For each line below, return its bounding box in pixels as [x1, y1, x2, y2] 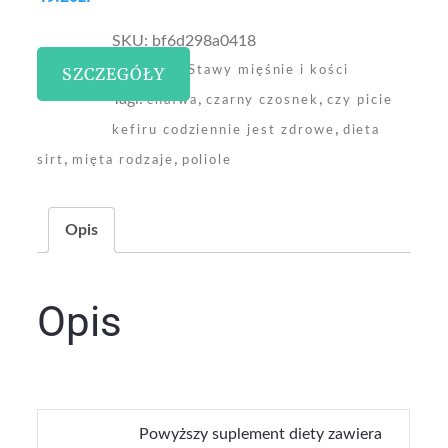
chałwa [147, 94, 198, 108]
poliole [181, 154, 233, 168]
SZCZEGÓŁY [62, 64, 166, 85]
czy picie [327, 94, 393, 108]
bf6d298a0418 [152, 33, 257, 50]
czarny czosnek [205, 94, 320, 108]
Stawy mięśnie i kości [188, 64, 349, 78]
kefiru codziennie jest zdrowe [112, 124, 335, 138]
